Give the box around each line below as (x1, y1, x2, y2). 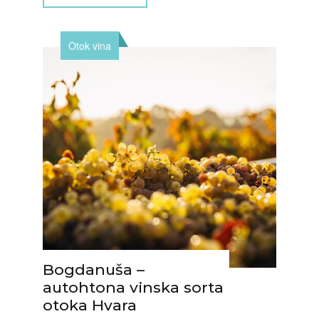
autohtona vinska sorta (43, 278, 224, 296)
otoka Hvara (43, 296, 137, 314)
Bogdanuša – (43, 261, 145, 278)
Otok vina (68, 38, 111, 53)
